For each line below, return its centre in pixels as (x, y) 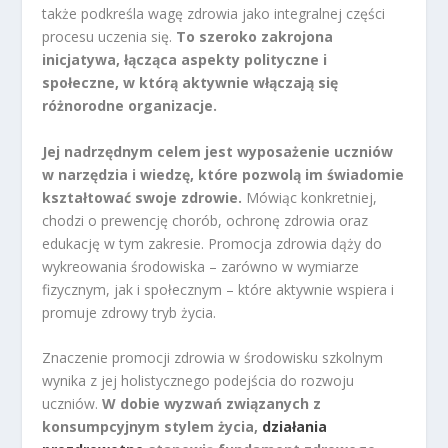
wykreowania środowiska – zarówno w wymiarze (201, 266)
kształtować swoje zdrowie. (142, 197)
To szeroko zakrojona (255, 37)
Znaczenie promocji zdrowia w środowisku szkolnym (213, 358)
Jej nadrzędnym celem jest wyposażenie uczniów (218, 151)
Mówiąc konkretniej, (310, 197)
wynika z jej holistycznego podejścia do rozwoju (198, 381)
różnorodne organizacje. (130, 106)
